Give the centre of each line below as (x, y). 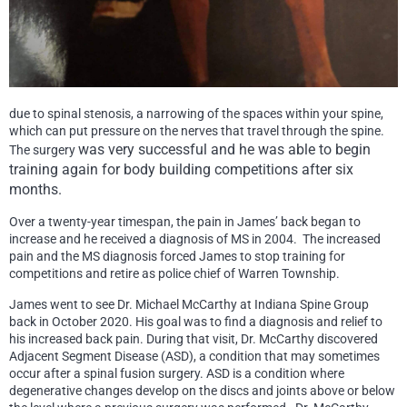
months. (35, 190)
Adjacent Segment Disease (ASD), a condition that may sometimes (194, 357)
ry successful (165, 150)
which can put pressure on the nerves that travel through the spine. (198, 131)
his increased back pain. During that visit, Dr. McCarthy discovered (194, 339)
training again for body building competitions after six (181, 170)
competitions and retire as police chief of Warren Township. (174, 274)
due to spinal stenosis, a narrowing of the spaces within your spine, (196, 114)
